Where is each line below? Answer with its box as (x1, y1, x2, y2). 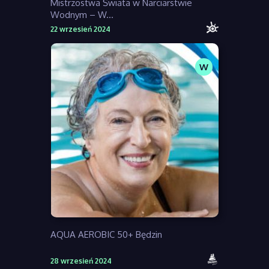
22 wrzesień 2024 (50, 25, 110, 34)
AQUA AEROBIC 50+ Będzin (50, 229, 162, 241)
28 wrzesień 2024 (50, 256, 112, 266)
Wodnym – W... (50, 9, 113, 21)
